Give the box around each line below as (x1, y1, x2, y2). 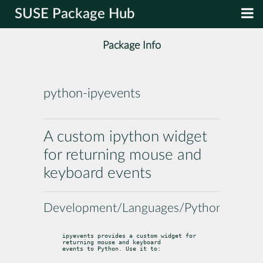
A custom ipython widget (43, 129, 207, 144)
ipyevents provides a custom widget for (62, 232, 196, 239)
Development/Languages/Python (43, 201, 223, 214)
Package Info (102, 40, 161, 52)
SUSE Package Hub (15, 7, 135, 21)
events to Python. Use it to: (62, 245, 161, 252)
